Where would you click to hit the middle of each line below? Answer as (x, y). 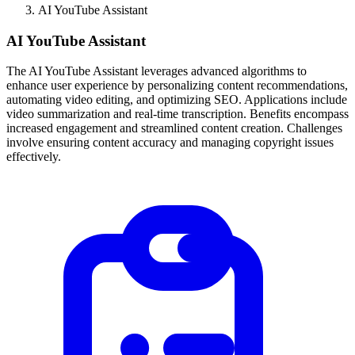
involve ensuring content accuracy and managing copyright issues (170, 143)
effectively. (34, 157)
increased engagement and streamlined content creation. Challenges (174, 128)
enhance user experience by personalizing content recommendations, (177, 86)
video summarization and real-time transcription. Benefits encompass (177, 114)
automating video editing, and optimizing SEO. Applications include (177, 100)
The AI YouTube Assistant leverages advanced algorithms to (157, 71)
